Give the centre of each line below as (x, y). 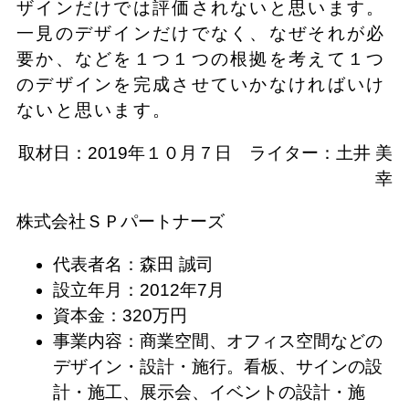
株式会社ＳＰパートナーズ (120, 221)
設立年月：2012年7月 (138, 289)
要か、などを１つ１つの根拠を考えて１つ (201, 58)
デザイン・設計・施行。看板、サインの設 (217, 366)
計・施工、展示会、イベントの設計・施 (209, 392)
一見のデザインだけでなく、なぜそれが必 (201, 33)
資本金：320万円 (120, 315)
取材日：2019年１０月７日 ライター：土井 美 (206, 152)
